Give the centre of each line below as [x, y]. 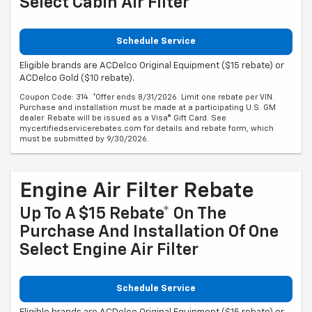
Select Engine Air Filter [109, 250]
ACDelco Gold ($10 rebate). [77, 78]
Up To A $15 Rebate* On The [123, 213]
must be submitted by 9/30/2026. [84, 139]
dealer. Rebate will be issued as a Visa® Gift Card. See [123, 118]
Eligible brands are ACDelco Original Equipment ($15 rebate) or [152, 65]
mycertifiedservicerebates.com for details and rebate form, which [147, 128]
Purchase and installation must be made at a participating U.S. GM [148, 107]
